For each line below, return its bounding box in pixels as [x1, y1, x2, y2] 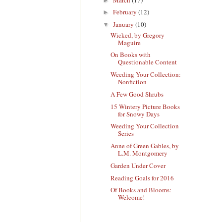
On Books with [111, 50, 151, 59]
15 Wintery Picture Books [111, 102, 180, 111]
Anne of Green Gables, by [111, 141, 179, 151]
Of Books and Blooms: [111, 185, 172, 195]
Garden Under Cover [111, 161, 166, 170]
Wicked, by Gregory [111, 30, 165, 40]
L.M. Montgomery [118, 149, 168, 158]
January [112, 20, 135, 29]
